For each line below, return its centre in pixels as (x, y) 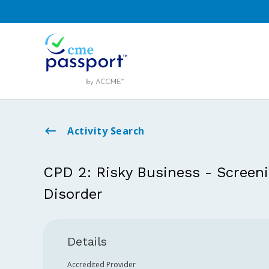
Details (87, 241)
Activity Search (106, 131)
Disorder (73, 194)
